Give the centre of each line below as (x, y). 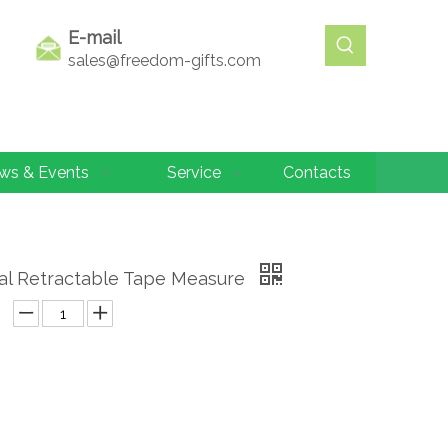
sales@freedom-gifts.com (164, 60)
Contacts (316, 172)
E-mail (94, 37)
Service (193, 172)
